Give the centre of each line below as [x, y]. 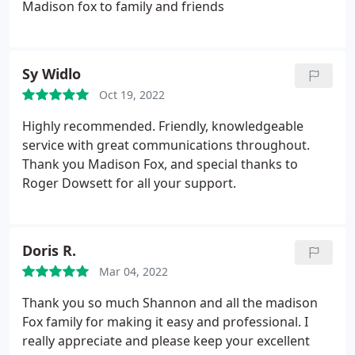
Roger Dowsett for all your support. [129, 183]
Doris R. [49, 250]
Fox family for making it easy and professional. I [165, 322]
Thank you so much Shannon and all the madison [170, 303]
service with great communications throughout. [166, 145]
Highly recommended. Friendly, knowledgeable [163, 126]
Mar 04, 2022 [134, 271]
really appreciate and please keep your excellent [166, 341]
